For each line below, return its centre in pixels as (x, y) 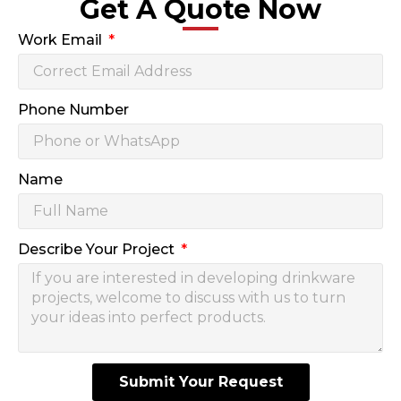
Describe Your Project (98, 249)
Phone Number (73, 109)
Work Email (62, 39)
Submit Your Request (200, 381)
